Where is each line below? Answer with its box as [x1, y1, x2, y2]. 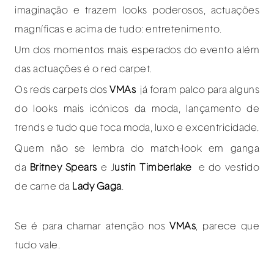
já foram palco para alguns [136, 84, 259, 95]
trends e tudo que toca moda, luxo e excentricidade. [15, 122, 259, 133]
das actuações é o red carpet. [15, 64, 152, 74]
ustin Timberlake [114, 162, 192, 172]
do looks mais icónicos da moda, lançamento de [15, 103, 259, 114]
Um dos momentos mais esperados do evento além [15, 45, 259, 55]
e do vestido [191, 162, 260, 172]
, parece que [196, 221, 259, 231]
